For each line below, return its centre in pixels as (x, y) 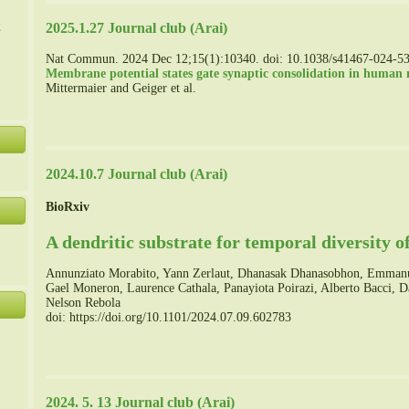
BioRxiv (68, 207)
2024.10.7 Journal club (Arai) (136, 173)
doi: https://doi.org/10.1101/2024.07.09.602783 (168, 317)
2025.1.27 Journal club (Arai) (136, 27)
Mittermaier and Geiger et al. (121, 89)
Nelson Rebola (83, 302)
